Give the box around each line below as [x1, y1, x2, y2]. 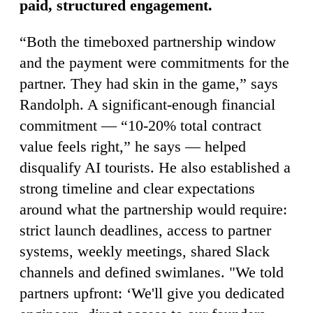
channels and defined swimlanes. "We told [20, 263, 284, 281]
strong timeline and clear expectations [20, 179, 255, 197]
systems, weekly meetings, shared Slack [20, 242, 270, 260]
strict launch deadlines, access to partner [20, 221, 271, 239]
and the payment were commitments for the [20, 53, 289, 71]
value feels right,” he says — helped [20, 137, 246, 155]
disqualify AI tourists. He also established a [20, 158, 291, 176]
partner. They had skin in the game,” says [20, 74, 278, 92]
